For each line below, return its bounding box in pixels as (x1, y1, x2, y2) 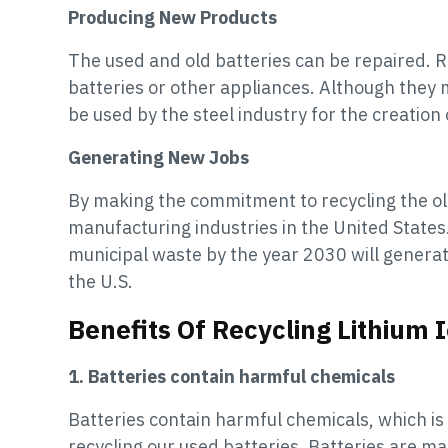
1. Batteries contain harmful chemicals (68, 364, 395, 388)
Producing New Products (68, 5, 277, 29)
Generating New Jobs (68, 145, 249, 169)
